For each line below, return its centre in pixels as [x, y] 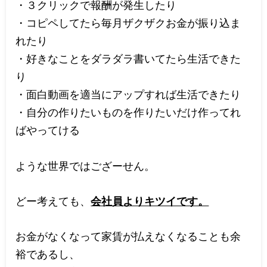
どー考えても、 [53, 201]
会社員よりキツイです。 [150, 201]
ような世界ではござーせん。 [86, 165]
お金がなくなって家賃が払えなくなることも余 [128, 236]
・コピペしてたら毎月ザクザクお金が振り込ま [128, 23]
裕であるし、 [48, 254]
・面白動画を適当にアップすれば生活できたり [128, 94]
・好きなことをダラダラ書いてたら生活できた [128, 59]
